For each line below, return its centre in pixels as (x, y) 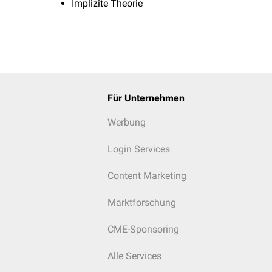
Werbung (126, 122)
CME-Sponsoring (143, 229)
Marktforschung (141, 202)
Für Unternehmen (146, 98)
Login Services (138, 149)
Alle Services (134, 256)
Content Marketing (147, 176)
